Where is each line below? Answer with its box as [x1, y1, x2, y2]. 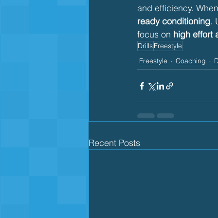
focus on [137, 29, 173, 40]
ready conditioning [137, 16, 210, 27]
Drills [138, 41, 153, 50]
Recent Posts [89, 137, 140, 148]
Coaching [176, 56, 206, 65]
